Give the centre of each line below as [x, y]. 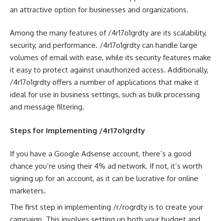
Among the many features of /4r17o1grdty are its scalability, [108, 33]
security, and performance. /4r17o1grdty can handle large [104, 45]
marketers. [28, 191]
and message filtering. [47, 107]
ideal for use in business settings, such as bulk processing [105, 95]
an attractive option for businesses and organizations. [99, 9]
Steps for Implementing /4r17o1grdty [77, 130]
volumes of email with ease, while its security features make [110, 58]
